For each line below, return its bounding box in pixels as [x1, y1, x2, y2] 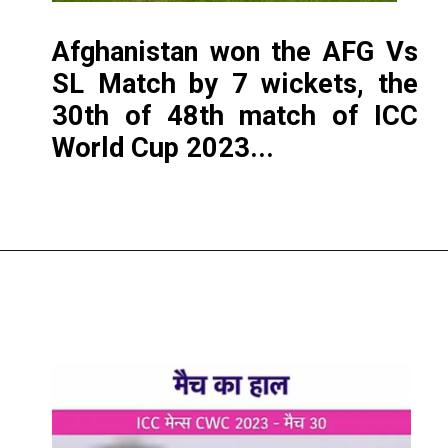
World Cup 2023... [52, 131, 275, 164]
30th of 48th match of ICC [52, 99, 418, 132]
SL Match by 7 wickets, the [52, 67, 418, 100]
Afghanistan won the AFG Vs [52, 35, 418, 68]
